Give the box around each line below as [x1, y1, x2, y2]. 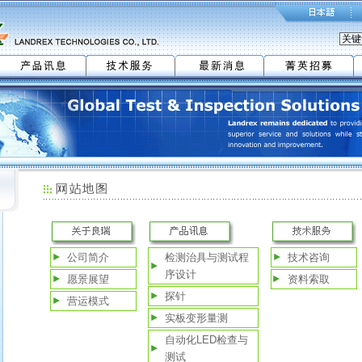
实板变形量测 [165, 312, 229, 324]
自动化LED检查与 [165, 334, 249, 346]
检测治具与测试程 [165, 251, 250, 263]
